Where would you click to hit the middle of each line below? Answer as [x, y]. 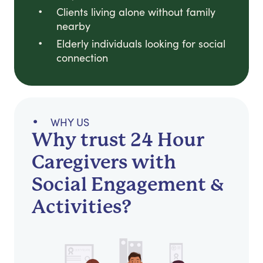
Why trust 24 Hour [118, 140]
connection [82, 58]
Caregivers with [104, 163]
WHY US [70, 122]
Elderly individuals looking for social [141, 44]
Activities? [82, 207]
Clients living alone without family [136, 12]
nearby [73, 26]
